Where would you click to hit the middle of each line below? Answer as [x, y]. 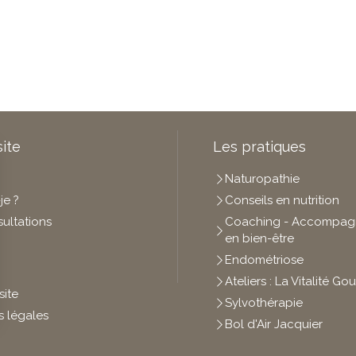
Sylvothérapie [264, 303]
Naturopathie [263, 179]
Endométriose [265, 260]
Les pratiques [260, 147]
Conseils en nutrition [282, 200]
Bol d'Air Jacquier [274, 324]
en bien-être [260, 238]
